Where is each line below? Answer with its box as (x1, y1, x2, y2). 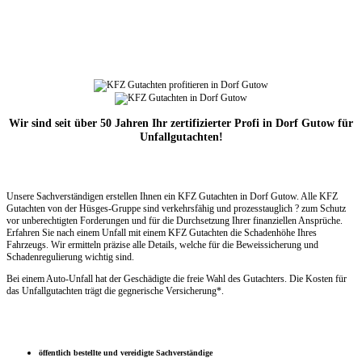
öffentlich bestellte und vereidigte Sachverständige (39, 347, 213, 357)
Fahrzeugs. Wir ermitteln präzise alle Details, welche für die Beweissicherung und (6, 239, 318, 251)
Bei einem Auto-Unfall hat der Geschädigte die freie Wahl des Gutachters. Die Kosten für (6, 273, 347, 285)
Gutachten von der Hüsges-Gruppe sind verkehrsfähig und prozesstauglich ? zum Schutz (6, 203, 346, 215)
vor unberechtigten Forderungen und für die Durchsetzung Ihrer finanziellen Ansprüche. (6, 215, 343, 227)
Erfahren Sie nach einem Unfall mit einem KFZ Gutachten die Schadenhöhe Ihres (6, 227, 317, 239)
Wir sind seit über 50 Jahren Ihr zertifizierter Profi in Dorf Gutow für (9, 116, 353, 130)
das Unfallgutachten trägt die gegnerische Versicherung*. (6, 285, 224, 297)
